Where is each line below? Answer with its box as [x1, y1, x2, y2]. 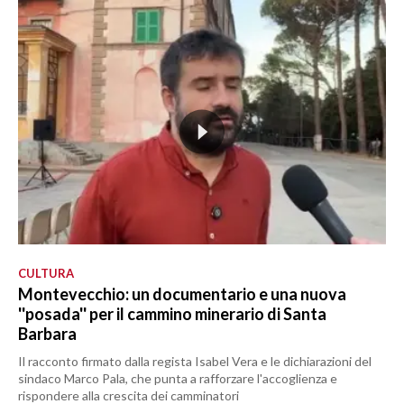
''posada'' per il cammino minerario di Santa [18, 304, 326, 325]
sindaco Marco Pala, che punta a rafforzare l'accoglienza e [18, 371, 337, 387]
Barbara [18, 324, 77, 344]
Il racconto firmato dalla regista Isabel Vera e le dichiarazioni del [18, 353, 372, 370]
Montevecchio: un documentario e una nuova [18, 284, 346, 305]
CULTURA [18, 266, 74, 281]
